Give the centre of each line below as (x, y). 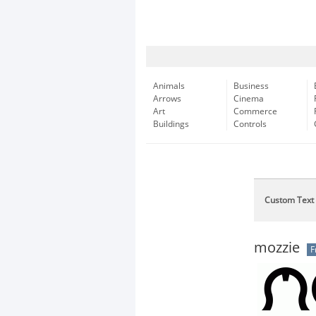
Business (251, 86)
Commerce (255, 111)
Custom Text (289, 200)
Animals (169, 86)
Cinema (249, 99)
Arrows (167, 99)
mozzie (277, 248)
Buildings (171, 124)
